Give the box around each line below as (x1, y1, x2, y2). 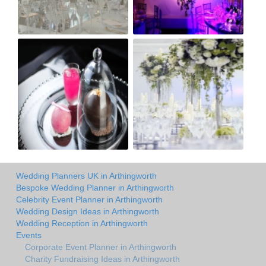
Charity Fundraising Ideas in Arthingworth (25, 254, 180, 264)
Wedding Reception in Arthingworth (16, 218, 148, 229)
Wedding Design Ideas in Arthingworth (16, 207, 159, 217)
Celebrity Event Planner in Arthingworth (16, 195, 163, 205)
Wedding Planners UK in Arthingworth (16, 171, 157, 181)
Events (16, 230, 42, 240)
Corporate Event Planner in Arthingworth (25, 242, 176, 252)
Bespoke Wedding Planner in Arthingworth (16, 183, 174, 193)
